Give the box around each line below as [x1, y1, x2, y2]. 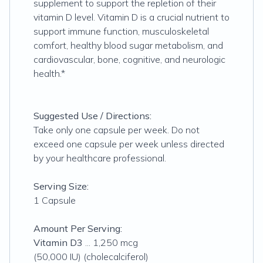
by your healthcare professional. [33, 152, 166, 164]
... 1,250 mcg [83, 237, 138, 248]
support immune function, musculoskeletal [33, 25, 209, 37]
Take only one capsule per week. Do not [33, 124, 200, 136]
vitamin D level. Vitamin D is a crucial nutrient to [33, 11, 230, 23]
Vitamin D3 [33, 237, 83, 248]
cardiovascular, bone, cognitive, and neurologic [33, 53, 225, 65]
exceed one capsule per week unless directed [33, 138, 224, 150]
